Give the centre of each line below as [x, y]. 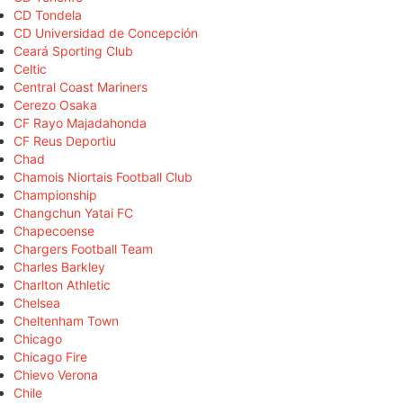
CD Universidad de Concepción [106, 32]
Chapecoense [54, 230]
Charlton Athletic [62, 284]
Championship [55, 194]
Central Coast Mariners [81, 86]
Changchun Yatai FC [73, 212]
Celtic [30, 68]
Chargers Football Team [83, 248]
